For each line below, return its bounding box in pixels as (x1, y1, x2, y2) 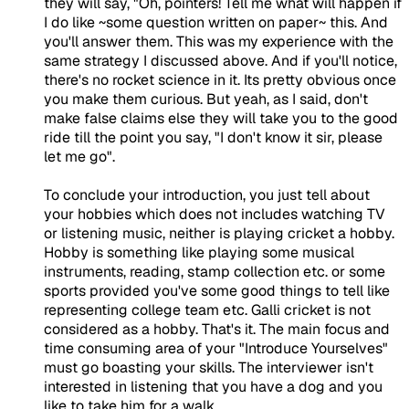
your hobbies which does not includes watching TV (44, 204, 385, 224)
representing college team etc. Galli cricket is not (44, 299, 371, 320)
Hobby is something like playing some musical (44, 242, 354, 262)
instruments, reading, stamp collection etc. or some (44, 261, 385, 281)
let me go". (44, 146, 115, 166)
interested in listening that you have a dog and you (44, 376, 383, 396)
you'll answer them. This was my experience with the (44, 31, 393, 51)
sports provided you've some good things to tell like (44, 280, 390, 300)
